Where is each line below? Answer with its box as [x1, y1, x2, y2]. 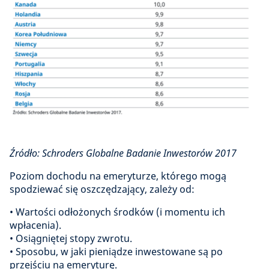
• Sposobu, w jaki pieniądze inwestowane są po [10, 245, 223, 259]
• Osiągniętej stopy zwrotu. [10, 232, 132, 246]
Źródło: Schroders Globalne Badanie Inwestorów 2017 [10, 147, 237, 160]
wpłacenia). [10, 219, 61, 232]
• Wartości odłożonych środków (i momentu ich [10, 205, 225, 219]
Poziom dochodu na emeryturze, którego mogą [10, 169, 226, 183]
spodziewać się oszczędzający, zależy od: [10, 183, 195, 196]
